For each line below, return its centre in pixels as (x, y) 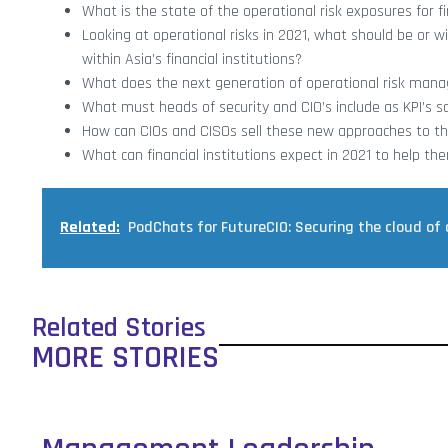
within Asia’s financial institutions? (192, 59)
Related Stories (119, 327)
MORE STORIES (125, 357)
